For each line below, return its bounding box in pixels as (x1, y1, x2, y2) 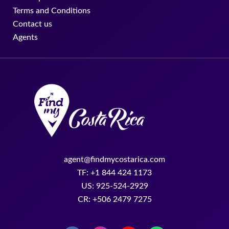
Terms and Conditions (13, 6, 90, 15)
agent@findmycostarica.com (64, 155, 165, 164)
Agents (13, 33, 38, 41)
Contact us (13, 19, 52, 28)
